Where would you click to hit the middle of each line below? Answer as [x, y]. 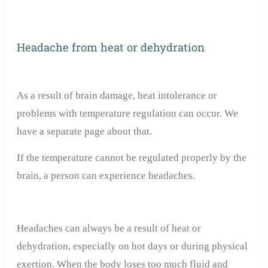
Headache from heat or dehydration [110, 48]
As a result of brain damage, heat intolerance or [117, 96]
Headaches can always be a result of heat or [109, 229]
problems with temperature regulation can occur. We [127, 114]
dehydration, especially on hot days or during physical [132, 246]
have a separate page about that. [84, 132]
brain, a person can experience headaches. [106, 176]
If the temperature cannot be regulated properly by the [131, 158]
